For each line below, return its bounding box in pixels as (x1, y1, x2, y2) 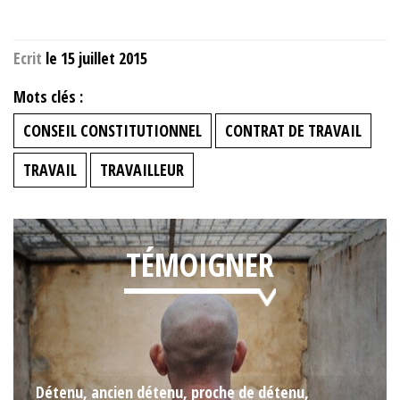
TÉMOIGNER (126, 243, 274, 287)
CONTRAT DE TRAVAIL (225, 120, 362, 142)
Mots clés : (13, 86, 83, 108)
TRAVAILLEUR (100, 159, 184, 181)
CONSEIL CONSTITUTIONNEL (23, 120, 202, 142)
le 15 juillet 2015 (46, 47, 147, 70)
